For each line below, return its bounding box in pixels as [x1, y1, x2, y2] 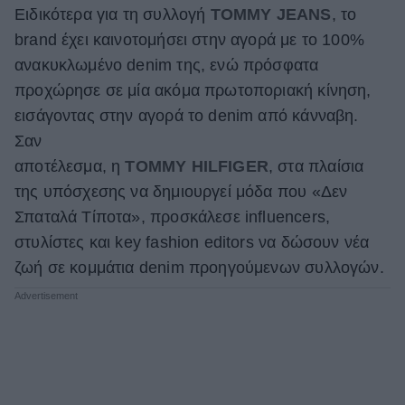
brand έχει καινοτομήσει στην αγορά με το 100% [14, 30, 364, 49]
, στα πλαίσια [268, 156, 364, 175]
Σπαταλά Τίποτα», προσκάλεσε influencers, [14, 207, 331, 226]
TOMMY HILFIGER [120, 156, 268, 175]
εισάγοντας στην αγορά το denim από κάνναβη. [14, 106, 359, 125]
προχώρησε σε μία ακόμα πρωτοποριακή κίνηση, [14, 80, 372, 99]
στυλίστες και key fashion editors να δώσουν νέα [14, 232, 370, 251]
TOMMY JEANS [205, 5, 332, 24]
